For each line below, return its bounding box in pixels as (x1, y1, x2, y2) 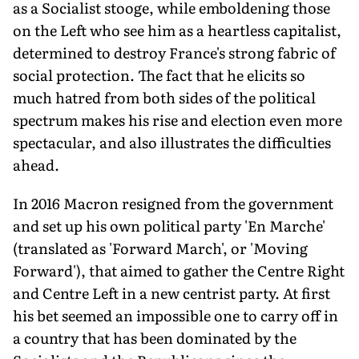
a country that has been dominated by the (13, 326, 296, 349)
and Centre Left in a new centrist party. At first (13, 281, 330, 304)
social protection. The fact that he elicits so (13, 63, 305, 86)
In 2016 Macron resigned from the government (13, 192, 333, 214)
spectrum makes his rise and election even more (13, 108, 342, 131)
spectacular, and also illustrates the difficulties (13, 131, 331, 153)
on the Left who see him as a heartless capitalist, (13, 18, 341, 41)
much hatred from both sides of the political (13, 86, 316, 108)
